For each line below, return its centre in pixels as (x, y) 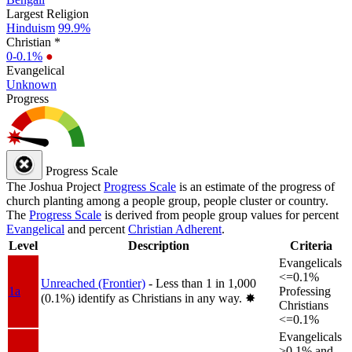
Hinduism (31, 27)
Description (158, 245)
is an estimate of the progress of (255, 186)
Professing (305, 291)
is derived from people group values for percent (220, 214)
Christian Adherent (175, 229)
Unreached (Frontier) (93, 283)
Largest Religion (48, 13)
